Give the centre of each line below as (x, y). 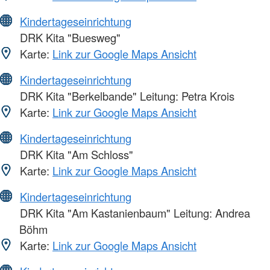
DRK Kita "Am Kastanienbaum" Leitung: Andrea (133, 213)
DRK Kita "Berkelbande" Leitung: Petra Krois (126, 96)
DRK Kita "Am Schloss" (75, 155)
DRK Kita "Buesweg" (69, 38)
